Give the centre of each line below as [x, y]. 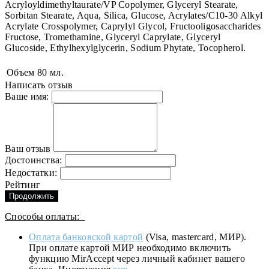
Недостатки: [31, 173]
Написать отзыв [39, 85]
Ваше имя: [27, 97]
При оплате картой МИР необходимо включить [130, 248]
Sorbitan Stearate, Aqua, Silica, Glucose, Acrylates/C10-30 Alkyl [134, 16]
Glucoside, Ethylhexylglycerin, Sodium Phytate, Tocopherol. [125, 48]
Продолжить [32, 196]
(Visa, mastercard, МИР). [195, 237]
